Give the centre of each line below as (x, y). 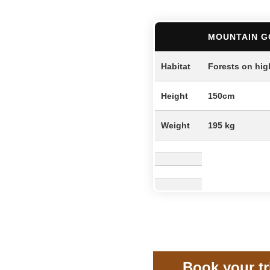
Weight (175, 125)
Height (174, 96)
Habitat (175, 66)
